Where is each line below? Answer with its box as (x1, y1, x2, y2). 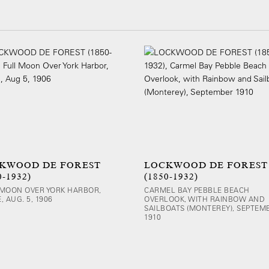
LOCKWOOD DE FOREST (144, 160, 268, 171)
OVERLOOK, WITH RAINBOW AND (144, 194, 265, 204)
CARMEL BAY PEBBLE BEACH (144, 185, 250, 195)
